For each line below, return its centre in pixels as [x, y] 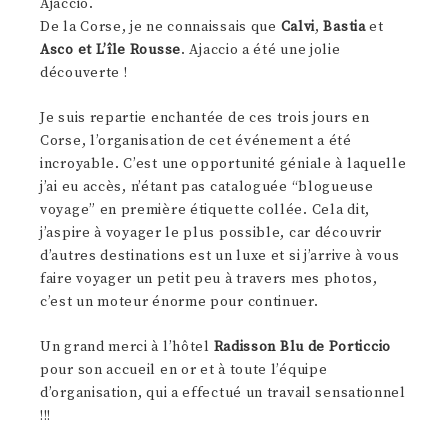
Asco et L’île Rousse [110, 49]
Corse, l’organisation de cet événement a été [196, 140]
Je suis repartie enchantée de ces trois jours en [205, 117]
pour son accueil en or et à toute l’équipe [184, 369]
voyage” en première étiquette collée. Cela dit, [205, 209]
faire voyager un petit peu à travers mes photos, [209, 278]
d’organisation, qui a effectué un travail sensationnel [223, 392]
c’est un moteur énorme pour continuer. [179, 301]
